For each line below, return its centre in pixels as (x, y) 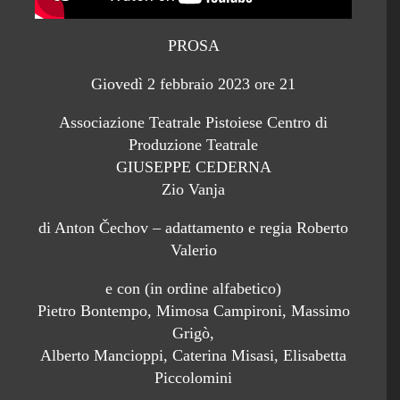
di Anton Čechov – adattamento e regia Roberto (193, 227)
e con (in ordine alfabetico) (193, 288)
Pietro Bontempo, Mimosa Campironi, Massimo (193, 310)
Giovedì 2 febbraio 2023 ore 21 (193, 83)
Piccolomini (193, 377)
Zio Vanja (193, 189)
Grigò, (193, 333)
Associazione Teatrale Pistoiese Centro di (193, 122)
